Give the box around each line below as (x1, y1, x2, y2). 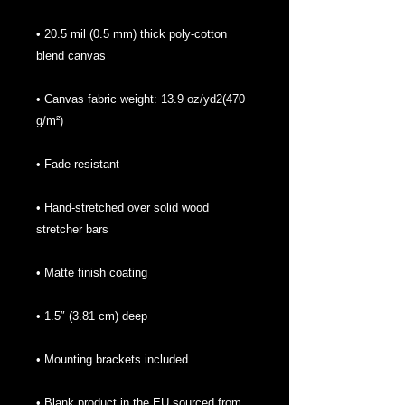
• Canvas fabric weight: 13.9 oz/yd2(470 (36, 91, 245, 106)
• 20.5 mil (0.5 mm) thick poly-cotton (36, 26, 227, 41)
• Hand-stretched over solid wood (36, 200, 209, 214)
